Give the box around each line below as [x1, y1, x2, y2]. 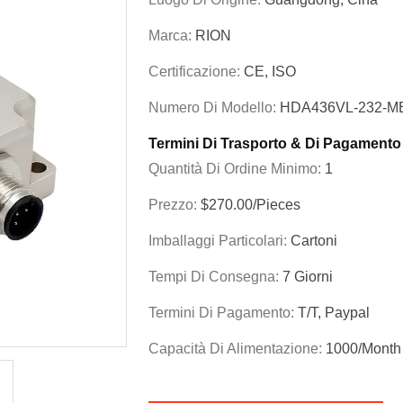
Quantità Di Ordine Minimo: [148, 161, 325, 176]
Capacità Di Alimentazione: [148, 341, 326, 356]
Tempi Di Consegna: [148, 269, 282, 284]
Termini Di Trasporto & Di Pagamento [148, 136, 401, 151]
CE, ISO [244, 64, 296, 79]
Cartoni [291, 233, 337, 248]
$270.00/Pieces [201, 197, 300, 212]
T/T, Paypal [298, 305, 370, 320]
